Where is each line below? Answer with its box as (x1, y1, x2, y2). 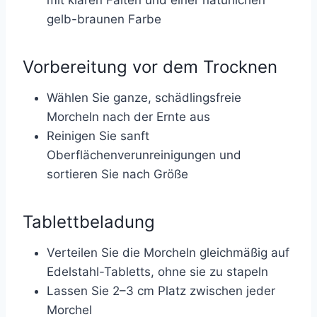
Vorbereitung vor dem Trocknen (23, 57, 277, 77)
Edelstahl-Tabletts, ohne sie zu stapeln (47, 265, 268, 279)
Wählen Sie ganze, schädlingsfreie (47, 91, 241, 105)
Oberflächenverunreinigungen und (47, 148, 241, 162)
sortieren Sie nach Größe (47, 167, 188, 181)
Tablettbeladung (23, 212, 155, 232)
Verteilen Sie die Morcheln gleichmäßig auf (47, 246, 289, 260)
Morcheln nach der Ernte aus (47, 110, 210, 124)
